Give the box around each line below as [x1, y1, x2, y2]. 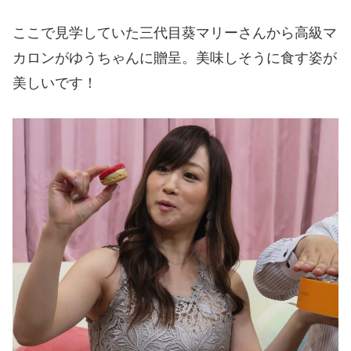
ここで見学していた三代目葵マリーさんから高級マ [13, 24, 337, 41]
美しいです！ [13, 74, 97, 91]
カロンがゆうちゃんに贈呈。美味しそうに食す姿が [13, 49, 337, 66]
